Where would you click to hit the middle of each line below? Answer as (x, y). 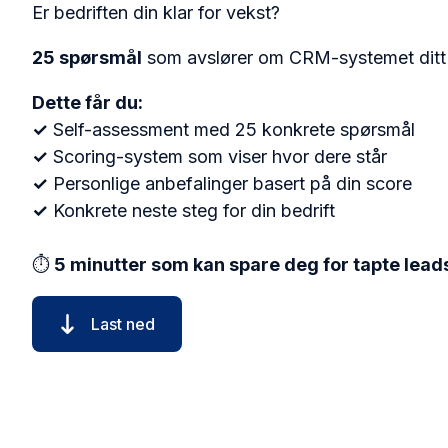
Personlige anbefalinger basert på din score (230, 183)
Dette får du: (87, 102)
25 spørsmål (87, 57)
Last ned (122, 323)
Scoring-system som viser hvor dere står (217, 156)
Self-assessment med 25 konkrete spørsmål (231, 129)
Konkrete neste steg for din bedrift (191, 210)
